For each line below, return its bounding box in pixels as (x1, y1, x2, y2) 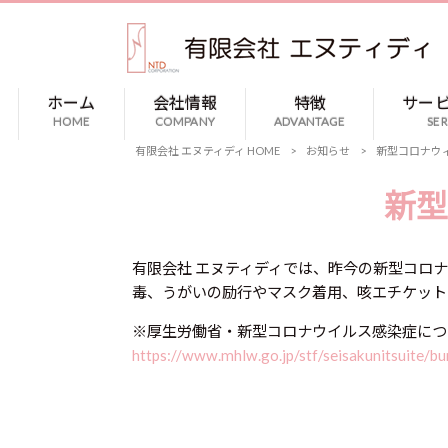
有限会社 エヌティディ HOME (134, 144, 280, 157)
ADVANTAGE (274, 114, 346, 129)
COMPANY (154, 114, 215, 129)
